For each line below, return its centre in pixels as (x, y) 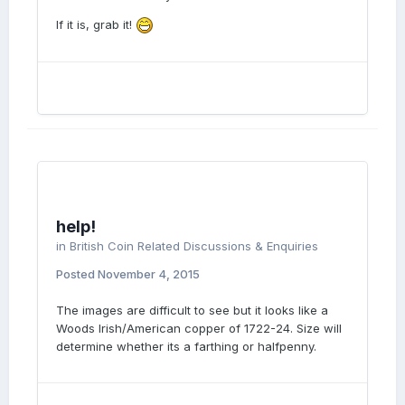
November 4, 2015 (149, 274)
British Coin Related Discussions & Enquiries (194, 246)
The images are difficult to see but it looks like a (192, 310)
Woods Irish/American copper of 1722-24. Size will (199, 328)
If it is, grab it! (96, 24)
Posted (77, 274)
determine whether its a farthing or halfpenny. (186, 346)
